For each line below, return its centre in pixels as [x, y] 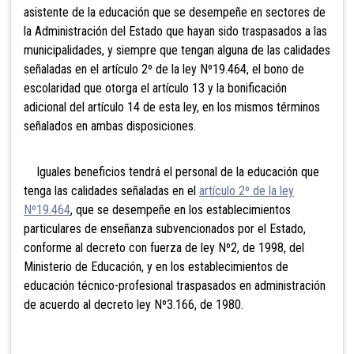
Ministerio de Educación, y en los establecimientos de [156, 266]
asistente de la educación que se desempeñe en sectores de [175, 12]
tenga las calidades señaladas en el [111, 190]
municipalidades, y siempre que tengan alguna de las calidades [177, 50]
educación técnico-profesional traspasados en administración [175, 285]
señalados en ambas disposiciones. [110, 126]
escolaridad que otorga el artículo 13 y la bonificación [155, 88]
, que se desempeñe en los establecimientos [181, 209]
